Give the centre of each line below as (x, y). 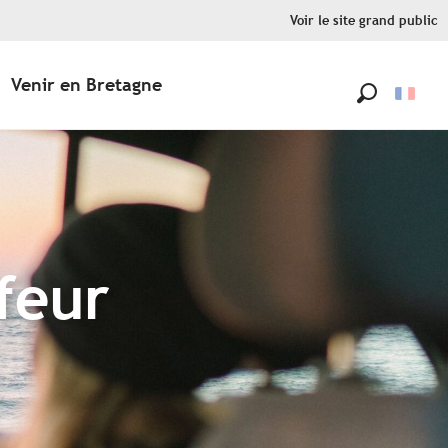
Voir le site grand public (364, 20)
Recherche (399, 116)
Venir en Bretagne (86, 85)
